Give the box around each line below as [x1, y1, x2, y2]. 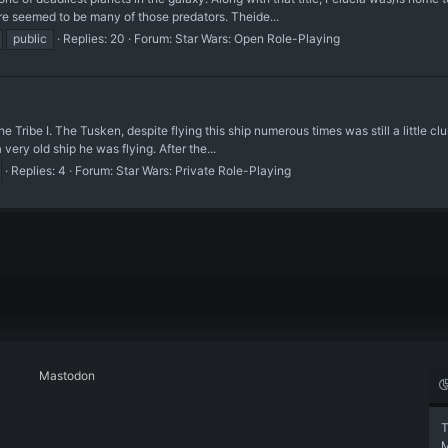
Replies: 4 [11, 163, 66, 179]
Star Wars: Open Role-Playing [175, 30, 340, 46]
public [13, 30, 47, 46]
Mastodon [39, 368, 95, 383]
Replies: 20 [63, 30, 125, 46]
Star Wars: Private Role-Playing [116, 163, 291, 179]
